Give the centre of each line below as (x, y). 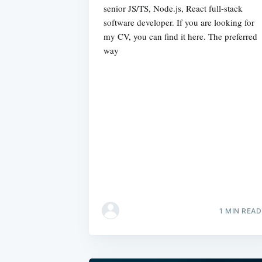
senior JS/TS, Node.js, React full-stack (173, 8)
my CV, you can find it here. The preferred (180, 36)
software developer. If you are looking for (179, 22)
